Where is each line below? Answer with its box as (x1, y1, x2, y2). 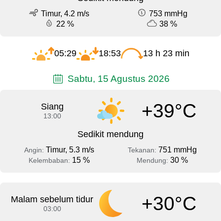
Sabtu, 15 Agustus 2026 (65, 73, 170, 84)
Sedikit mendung (77, 129, 144, 140)
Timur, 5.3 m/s (45, 146, 94, 154)
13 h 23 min (143, 48, 189, 58)
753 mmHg (149, 9, 187, 18)
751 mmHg (158, 146, 197, 154)
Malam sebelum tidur (11, 194, 94, 205)
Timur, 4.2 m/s (41, 9, 89, 18)
